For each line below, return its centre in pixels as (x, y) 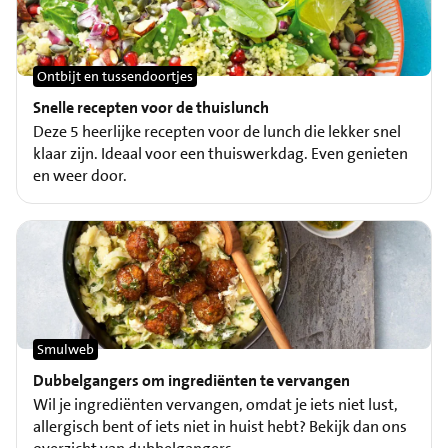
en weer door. (80, 175)
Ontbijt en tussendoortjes (115, 75)
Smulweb (65, 348)
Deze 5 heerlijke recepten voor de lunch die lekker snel (217, 131)
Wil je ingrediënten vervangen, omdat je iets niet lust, (215, 404)
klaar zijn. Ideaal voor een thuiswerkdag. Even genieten (220, 153)
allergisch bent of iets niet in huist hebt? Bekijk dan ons (220, 426)
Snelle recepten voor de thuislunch (151, 107)
